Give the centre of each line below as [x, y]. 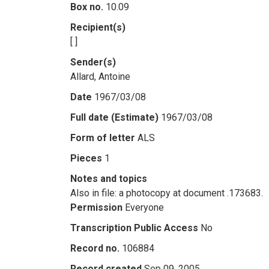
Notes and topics [109, 179]
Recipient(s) [98, 27]
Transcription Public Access [134, 228]
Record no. [95, 248]
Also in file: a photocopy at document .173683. [167, 193]
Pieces [86, 158]
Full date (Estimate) [114, 117]
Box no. [87, 7]
